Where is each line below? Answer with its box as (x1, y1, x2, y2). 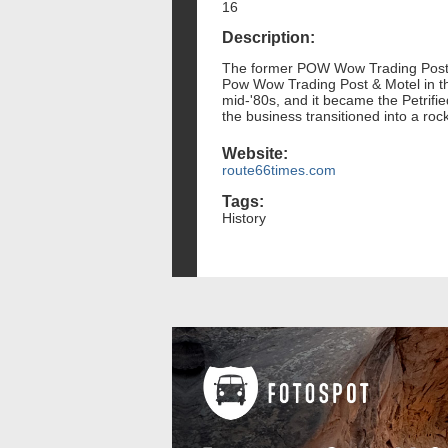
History (222, 209, 266, 226)
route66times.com (222, 162, 336, 179)
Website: (222, 145, 288, 163)
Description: (222, 29, 315, 47)
